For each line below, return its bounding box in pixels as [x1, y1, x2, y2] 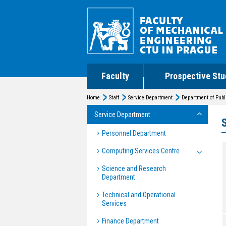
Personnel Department [102, 129, 166, 137]
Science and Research [102, 164, 166, 173]
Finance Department [102, 217, 159, 225]
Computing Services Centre [102, 147, 180, 155]
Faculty [101, 71, 129, 81]
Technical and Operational [102, 191, 176, 199]
